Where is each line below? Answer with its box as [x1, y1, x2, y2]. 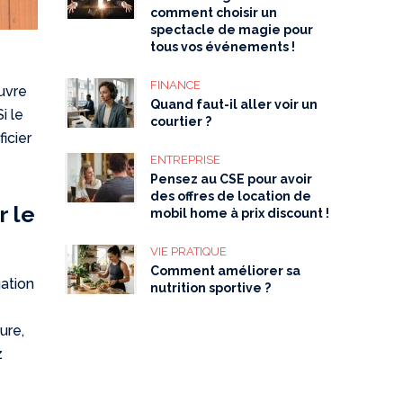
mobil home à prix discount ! [150, 206, 330, 220]
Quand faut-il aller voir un [150, 97, 318, 112]
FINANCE [150, 78, 201, 92]
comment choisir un [150, 5, 278, 20]
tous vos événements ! [150, 40, 296, 54]
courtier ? [150, 114, 212, 129]
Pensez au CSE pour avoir [150, 172, 313, 186]
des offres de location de [150, 189, 312, 203]
